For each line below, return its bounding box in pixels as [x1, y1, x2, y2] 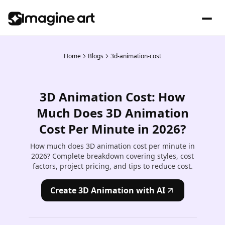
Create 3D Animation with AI [50, 185, 165, 196]
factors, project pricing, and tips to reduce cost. [32, 161, 193, 171]
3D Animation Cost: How [40, 88, 185, 105]
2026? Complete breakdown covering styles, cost [31, 151, 194, 161]
